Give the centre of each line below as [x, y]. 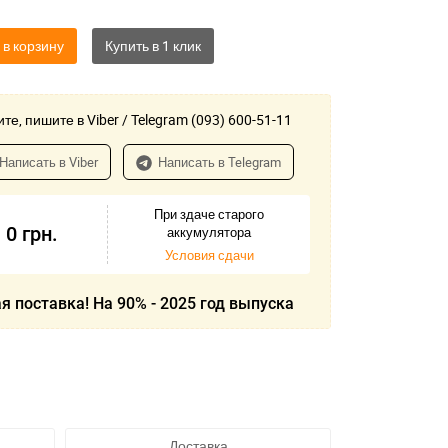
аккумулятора [209, 232]
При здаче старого [209, 214]
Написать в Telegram [219, 162]
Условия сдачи [209, 255]
